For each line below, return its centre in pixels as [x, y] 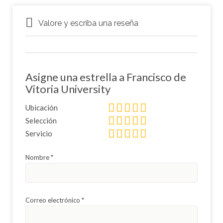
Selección [41, 120]
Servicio [39, 133]
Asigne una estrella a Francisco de [106, 77]
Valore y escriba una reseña [88, 23]
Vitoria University [68, 89]
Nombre [38, 157]
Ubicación [42, 107]
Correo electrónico [54, 200]
